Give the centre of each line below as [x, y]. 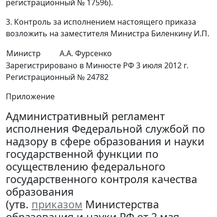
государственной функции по [82, 154]
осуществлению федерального [85, 166]
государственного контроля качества [101, 179]
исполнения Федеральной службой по [105, 129]
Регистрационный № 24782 [57, 77]
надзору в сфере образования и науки [105, 141]
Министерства [121, 204]
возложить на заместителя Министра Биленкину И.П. [108, 33]
